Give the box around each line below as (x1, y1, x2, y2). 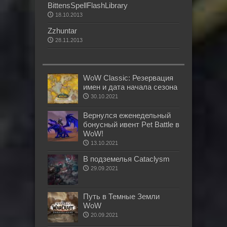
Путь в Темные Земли (83, 192, 160, 201)
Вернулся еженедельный (83, 111, 171, 120)
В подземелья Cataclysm (83, 155, 170, 164)
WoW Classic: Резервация (83, 73, 173, 83)
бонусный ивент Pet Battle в (83, 120, 179, 129)
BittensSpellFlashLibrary (48, 1, 128, 10)
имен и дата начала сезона (83, 83, 177, 92)
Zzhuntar (48, 26, 77, 35)
